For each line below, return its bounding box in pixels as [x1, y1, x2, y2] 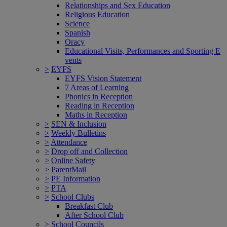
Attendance [51, 137, 87, 146]
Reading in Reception [65, 101, 134, 110]
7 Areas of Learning [65, 83, 129, 92]
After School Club [65, 210, 124, 219]
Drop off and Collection [51, 146, 128, 156]
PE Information [51, 174, 100, 183]
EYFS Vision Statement [65, 73, 141, 83]
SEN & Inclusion [51, 119, 106, 128]
